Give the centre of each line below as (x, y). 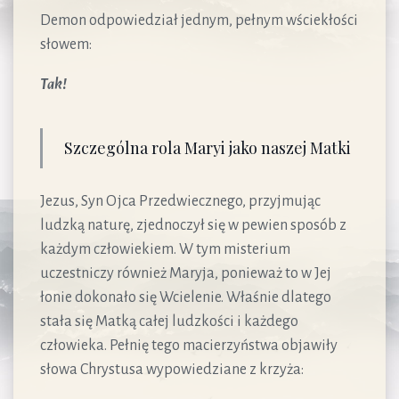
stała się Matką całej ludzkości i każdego (169, 321)
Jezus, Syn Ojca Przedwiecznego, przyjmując (180, 201)
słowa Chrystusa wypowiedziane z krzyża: (172, 369)
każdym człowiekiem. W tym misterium (165, 249)
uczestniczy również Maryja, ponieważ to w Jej (186, 273)
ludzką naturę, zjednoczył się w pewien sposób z (193, 225)
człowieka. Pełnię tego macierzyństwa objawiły (189, 345)
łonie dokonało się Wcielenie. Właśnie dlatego (186, 297)
